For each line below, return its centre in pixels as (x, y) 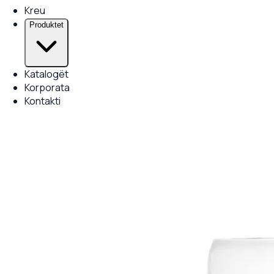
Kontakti (43, 101)
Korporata (47, 87)
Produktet (46, 25)
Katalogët (46, 74)
